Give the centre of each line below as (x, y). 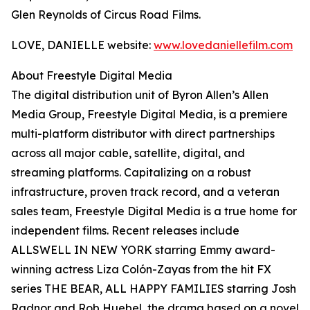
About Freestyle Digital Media (92, 76)
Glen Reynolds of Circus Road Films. (106, 15)
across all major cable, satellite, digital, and (128, 153)
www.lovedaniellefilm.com (223, 45)
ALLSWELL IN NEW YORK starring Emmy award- (143, 250)
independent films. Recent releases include (125, 231)
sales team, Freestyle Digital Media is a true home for (154, 211)
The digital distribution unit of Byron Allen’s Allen (140, 95)
